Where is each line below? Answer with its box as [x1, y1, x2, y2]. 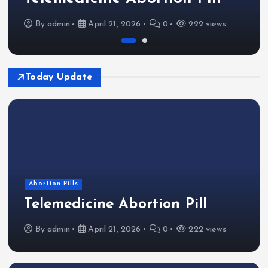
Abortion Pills [28, 181, 78, 188]
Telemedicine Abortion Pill [24, 197, 208, 212]
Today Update [25, 72, 93, 82]
